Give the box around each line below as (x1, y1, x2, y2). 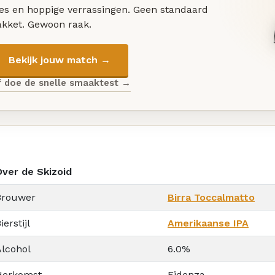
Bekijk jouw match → (8, 54, 110, 66)
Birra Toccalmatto (168, 191, 255, 203)
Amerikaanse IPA (168, 217, 249, 229)
